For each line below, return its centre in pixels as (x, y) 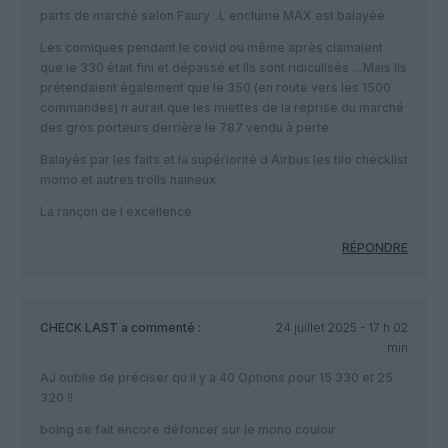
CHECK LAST (79, 328)
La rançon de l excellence (116, 212)
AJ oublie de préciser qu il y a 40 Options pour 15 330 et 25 (216, 378)
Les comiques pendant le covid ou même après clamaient (211, 48)
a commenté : (159, 328)
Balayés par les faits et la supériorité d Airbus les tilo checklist (224, 160)
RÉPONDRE (375, 248)
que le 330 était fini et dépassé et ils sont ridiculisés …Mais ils (223, 68)
